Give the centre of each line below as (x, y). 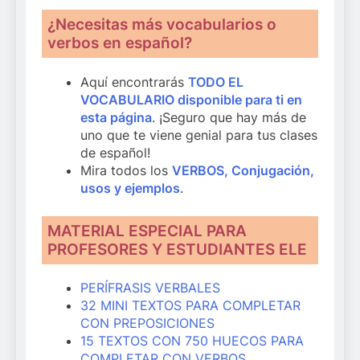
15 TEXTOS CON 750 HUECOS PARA (192, 341)
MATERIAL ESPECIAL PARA (147, 231)
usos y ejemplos (130, 188)
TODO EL (216, 82)
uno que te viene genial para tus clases (199, 135)
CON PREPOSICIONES (147, 323)
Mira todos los (126, 170)
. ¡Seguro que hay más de (229, 117)
